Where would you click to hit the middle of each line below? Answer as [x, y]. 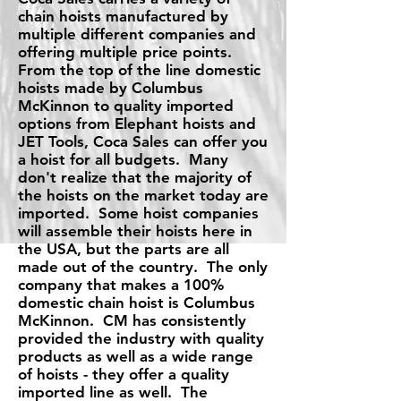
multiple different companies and [137, 34]
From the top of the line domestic [139, 70]
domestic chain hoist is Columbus [137, 303]
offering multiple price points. [127, 52]
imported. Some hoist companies [138, 213]
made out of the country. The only [143, 267]
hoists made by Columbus [111, 88]
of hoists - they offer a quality [124, 374]
